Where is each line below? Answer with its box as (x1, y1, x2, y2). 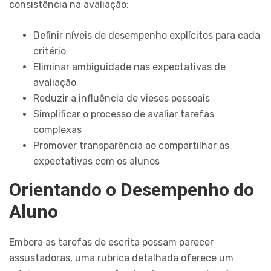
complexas (33, 124, 82, 136)
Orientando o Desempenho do (9, 179, 254, 201)
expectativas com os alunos (33, 155, 160, 168)
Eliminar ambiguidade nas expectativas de (33, 61, 226, 73)
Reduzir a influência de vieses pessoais (33, 93, 210, 105)
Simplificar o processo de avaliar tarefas (33, 108, 214, 120)
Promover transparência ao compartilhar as (33, 140, 229, 152)
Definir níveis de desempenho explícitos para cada (33, 30, 260, 42)
